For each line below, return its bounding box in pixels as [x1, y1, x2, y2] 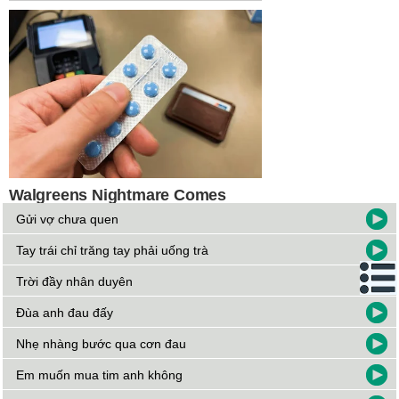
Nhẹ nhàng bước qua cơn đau [16, 337, 187, 352]
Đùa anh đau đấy [16, 305, 114, 321]
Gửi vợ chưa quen [16, 212, 119, 227]
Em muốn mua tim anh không [16, 368, 183, 383]
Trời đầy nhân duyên [16, 274, 134, 289]
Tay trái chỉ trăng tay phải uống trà [16, 243, 209, 258]
